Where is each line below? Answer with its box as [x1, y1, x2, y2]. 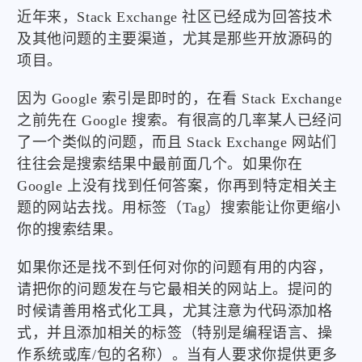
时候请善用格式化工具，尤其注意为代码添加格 [17, 303, 333, 320]
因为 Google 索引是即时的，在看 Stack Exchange [17, 90, 343, 107]
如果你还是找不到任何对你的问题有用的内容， [17, 259, 333, 276]
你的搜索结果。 [17, 221, 123, 238]
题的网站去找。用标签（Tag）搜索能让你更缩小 [17, 200, 341, 217]
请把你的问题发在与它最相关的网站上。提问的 [17, 281, 333, 298]
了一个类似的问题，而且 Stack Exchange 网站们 [17, 134, 337, 151]
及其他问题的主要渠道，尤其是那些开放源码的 [17, 31, 333, 48]
